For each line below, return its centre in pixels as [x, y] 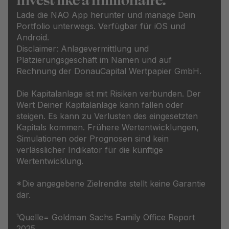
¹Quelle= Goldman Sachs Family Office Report [106, 217]
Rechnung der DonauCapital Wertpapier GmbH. [109, 71]
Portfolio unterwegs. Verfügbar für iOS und [101, 26]
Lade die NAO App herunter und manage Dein [106, 15]
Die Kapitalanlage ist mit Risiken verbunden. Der [109, 94]
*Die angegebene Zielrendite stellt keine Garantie [111, 184]
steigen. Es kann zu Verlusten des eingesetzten [107, 116]
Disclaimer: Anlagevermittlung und [83, 49]
